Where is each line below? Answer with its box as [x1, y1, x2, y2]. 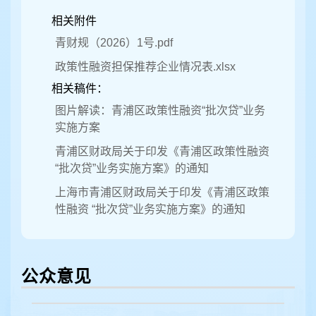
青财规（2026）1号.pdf [55, 37, 173, 49]
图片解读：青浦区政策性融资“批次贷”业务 [55, 104, 265, 117]
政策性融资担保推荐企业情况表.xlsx [55, 61, 236, 73]
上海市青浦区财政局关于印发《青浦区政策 [55, 186, 269, 199]
